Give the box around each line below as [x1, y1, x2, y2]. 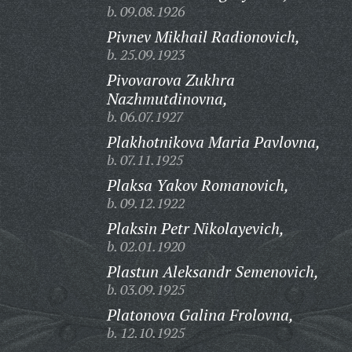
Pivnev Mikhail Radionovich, [106, 26, 300, 47]
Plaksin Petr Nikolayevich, [106, 218, 284, 239]
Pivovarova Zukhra [106, 69, 235, 90]
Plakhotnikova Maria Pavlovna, [106, 131, 321, 152]
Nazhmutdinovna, [106, 88, 228, 109]
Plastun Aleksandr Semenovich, [106, 261, 319, 282]
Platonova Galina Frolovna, [106, 304, 294, 325]
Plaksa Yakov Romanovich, [106, 174, 289, 196]
